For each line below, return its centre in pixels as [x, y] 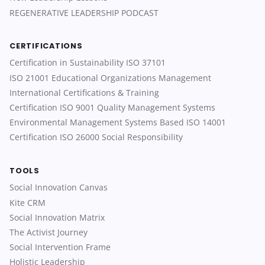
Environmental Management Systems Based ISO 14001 [118, 122]
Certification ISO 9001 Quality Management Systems [112, 108]
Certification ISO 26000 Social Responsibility [96, 137]
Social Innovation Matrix [57, 217]
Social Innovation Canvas [59, 188]
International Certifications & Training [84, 92]
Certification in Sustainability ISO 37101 [88, 63]
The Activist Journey [49, 232]
